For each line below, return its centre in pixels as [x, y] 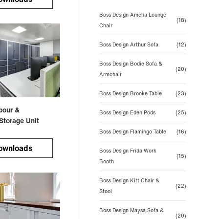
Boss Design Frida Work [128, 151]
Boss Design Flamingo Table [132, 131]
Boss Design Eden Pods [127, 112]
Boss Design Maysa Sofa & [131, 210]
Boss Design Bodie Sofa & [131, 64]
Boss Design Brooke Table [130, 93]
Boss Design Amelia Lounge [132, 15]
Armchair [110, 74]
